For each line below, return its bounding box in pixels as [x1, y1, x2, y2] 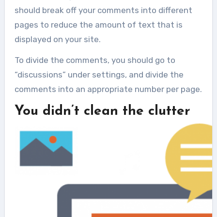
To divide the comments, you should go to [14, 55, 175, 65]
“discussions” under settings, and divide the [14, 70, 184, 80]
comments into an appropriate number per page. [14, 84, 202, 94]
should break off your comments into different [14, 5, 192, 15]
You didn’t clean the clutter [14, 105, 190, 119]
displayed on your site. [14, 34, 101, 45]
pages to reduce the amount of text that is [14, 20, 183, 30]
